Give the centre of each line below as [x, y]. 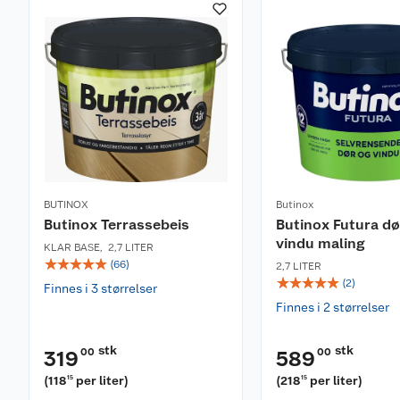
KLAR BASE [72, 247]
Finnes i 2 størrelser [333, 307]
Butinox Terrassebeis [117, 225]
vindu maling [320, 243]
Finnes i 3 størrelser [100, 288]
